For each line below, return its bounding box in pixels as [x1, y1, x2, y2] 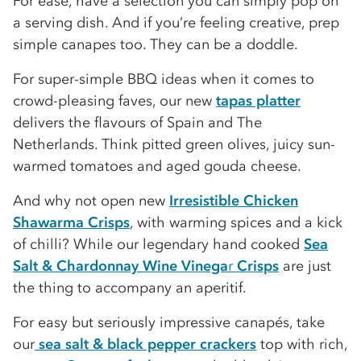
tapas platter [216, 92, 301, 110]
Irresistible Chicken [169, 192, 298, 210]
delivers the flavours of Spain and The [13, 114, 262, 131]
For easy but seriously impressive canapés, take [13, 313, 325, 331]
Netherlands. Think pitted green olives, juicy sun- [13, 135, 335, 153]
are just [283, 257, 331, 275]
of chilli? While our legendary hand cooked [13, 235, 304, 253]
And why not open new [13, 192, 169, 210]
